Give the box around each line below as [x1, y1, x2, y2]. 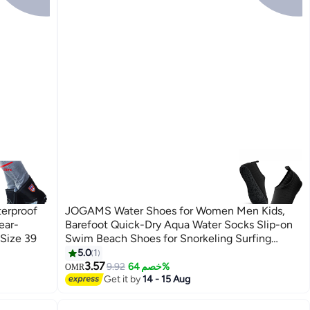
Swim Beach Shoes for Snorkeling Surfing [65, 232, 272, 246]
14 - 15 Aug [143, 273, 191, 285]
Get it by [104, 273, 143, 285]
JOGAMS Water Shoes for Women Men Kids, [65, 204, 286, 218]
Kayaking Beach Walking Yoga [65, 246, 212, 259]
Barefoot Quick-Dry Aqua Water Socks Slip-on [65, 218, 293, 232]
